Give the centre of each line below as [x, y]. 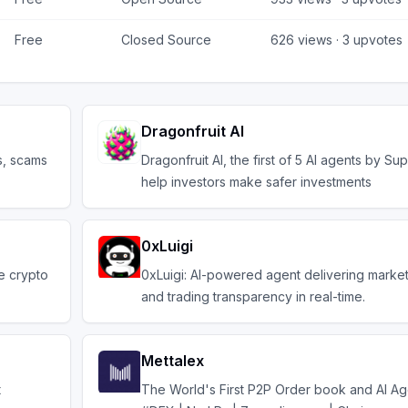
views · [318, 40]
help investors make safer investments [256, 182]
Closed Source [166, 40]
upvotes [376, 40]
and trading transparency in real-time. [253, 296]
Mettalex [173, 361]
